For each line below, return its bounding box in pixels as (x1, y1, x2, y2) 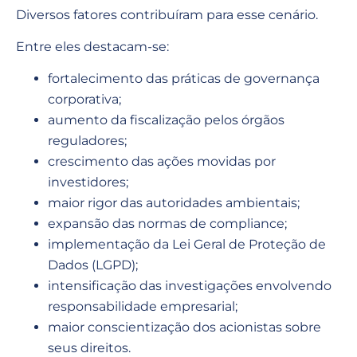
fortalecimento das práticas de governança (48, 71, 320, 87)
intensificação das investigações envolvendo (48, 278, 331, 294)
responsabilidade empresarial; (48, 299, 237, 315)
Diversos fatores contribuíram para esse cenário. (16, 6, 318, 22)
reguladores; (48, 133, 127, 149)
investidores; (48, 175, 128, 190)
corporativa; (48, 92, 121, 108)
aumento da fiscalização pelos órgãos (48, 112, 284, 128)
